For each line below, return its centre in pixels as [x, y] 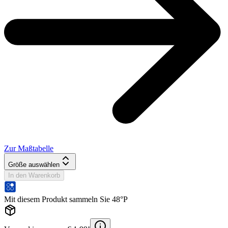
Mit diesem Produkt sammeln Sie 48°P [66, 199]
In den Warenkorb [34, 175]
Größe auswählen [34, 164]
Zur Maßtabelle [29, 148]
